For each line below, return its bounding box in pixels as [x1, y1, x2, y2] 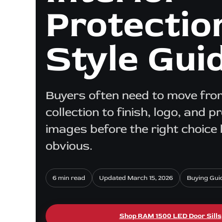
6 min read [53, 173, 85, 182]
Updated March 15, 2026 [99, 173, 173, 182]
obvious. [46, 138, 92, 153]
